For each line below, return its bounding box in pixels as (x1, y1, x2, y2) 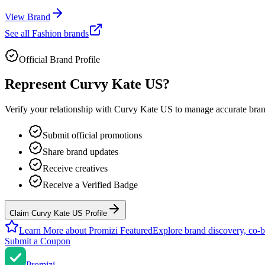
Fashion (32, 28, 62, 38)
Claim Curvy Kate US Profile (9, 209, 107, 218)
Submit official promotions (43, 130, 142, 141)
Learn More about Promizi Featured (19, 225, 153, 236)
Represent (5, 76, 70, 92)
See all (5, 28, 32, 38)
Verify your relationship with (5, 104, 114, 115)
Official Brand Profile (19, 54, 100, 64)
